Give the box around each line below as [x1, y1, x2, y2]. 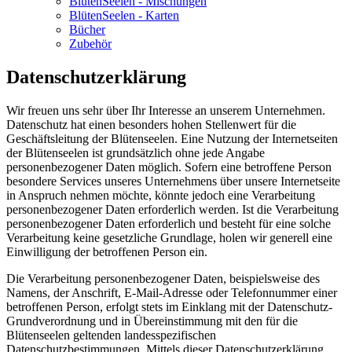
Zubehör [69, 36, 112, 50]
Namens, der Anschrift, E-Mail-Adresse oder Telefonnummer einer [6, 285, 337, 299]
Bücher [69, 22, 105, 36]
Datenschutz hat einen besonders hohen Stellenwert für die [6, 117, 296, 131]
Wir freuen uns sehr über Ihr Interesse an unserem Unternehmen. [6, 103, 325, 117]
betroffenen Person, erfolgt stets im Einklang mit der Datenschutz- [6, 299, 332, 313]
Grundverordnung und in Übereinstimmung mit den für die [6, 313, 298, 328]
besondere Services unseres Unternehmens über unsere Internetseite [6, 174, 340, 188]
